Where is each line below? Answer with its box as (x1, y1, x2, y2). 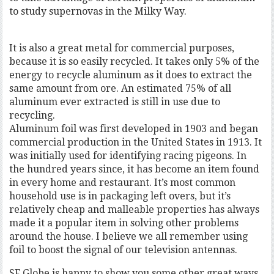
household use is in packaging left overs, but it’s (9, 190, 231, 202)
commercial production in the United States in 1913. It (9, 136, 262, 148)
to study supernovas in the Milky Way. (9, 6, 187, 17)
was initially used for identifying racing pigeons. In (9, 150, 247, 161)
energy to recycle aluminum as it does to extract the (9, 69, 253, 81)
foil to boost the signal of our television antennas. (9, 244, 238, 256)
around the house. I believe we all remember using (9, 231, 248, 242)
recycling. (9, 109, 56, 121)
